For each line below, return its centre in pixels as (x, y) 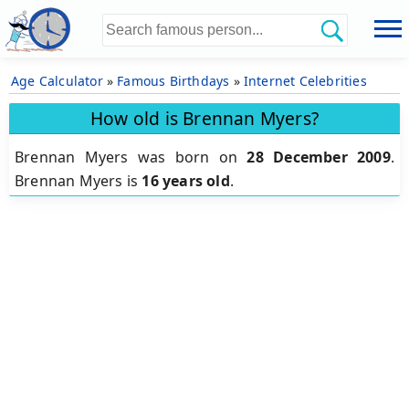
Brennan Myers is (79, 181)
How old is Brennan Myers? (204, 118)
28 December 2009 (319, 157)
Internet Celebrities (305, 81)
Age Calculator (57, 81)
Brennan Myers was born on (131, 157)
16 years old (186, 181)
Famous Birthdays (173, 81)
